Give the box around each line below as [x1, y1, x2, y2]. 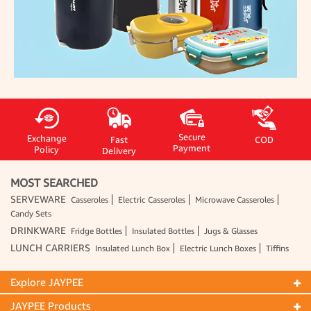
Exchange [26, 132, 67, 144]
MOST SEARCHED [10, 176, 98, 190]
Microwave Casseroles [195, 194, 274, 205]
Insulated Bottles [132, 226, 194, 237]
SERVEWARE [10, 193, 66, 205]
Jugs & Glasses [204, 226, 258, 237]
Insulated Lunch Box [95, 243, 170, 254]
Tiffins [266, 243, 289, 254]
